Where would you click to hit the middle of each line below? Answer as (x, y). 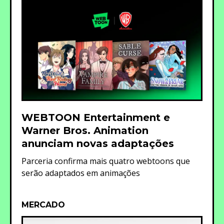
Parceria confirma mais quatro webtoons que (106, 161)
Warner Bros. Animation (85, 130)
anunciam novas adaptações (98, 143)
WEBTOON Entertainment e (96, 117)
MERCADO (43, 205)
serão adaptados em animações (81, 173)
